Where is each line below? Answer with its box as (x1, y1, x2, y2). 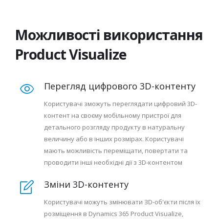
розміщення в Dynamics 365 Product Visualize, (44, 209, 183, 218)
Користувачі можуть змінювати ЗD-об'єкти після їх (44, 197, 200, 206)
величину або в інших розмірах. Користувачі (44, 134, 184, 143)
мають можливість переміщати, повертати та (44, 146, 188, 155)
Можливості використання (15, 25, 203, 44)
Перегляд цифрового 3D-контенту (44, 80, 196, 92)
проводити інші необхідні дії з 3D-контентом (44, 158, 182, 167)
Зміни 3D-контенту (44, 178, 129, 190)
